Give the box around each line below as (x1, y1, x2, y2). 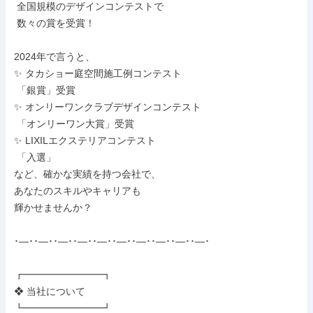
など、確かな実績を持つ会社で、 (14, 168, 161, 180)
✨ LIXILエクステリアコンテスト (14, 135, 156, 146)
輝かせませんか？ (14, 202, 92, 213)
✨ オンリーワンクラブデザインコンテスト (14, 101, 201, 112)
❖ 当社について (14, 286, 85, 297)
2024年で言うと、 (14, 51, 95, 62)
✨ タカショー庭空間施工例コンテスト (14, 68, 182, 79)
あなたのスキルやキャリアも (14, 185, 141, 196)
